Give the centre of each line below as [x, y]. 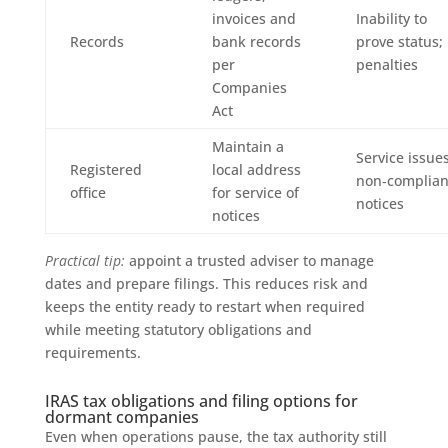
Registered [105, 169]
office [87, 192]
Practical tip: [84, 260]
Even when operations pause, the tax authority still [215, 436]
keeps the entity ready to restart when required [204, 306]
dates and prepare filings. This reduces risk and [206, 283]
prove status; [399, 41]
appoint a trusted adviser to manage [249, 260]
